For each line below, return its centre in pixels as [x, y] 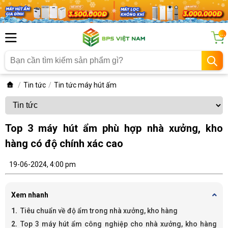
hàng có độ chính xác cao [64, 144]
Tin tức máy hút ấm [85, 85]
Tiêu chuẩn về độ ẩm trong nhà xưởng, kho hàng [99, 211]
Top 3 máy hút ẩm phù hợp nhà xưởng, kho [114, 129]
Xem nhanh [30, 195]
